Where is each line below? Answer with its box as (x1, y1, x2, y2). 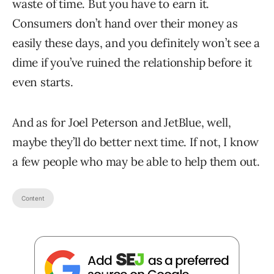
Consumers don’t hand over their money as (12, 16, 238, 31)
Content (21, 194, 45, 202)
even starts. (12, 75, 73, 90)
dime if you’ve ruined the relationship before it (12, 55, 252, 70)
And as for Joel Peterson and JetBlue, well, (12, 115, 231, 130)
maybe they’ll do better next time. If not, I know (12, 135, 259, 150)
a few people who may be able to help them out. (12, 154, 260, 169)
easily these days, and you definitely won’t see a (12, 35, 261, 51)
